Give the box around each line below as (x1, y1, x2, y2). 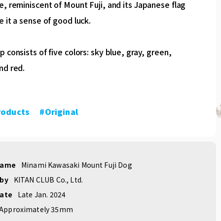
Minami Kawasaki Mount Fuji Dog (21, 160, 132, 170)
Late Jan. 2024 (17, 189, 66, 199)
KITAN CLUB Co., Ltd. (13, 175, 83, 184)
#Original (39, 106, 78, 117)
